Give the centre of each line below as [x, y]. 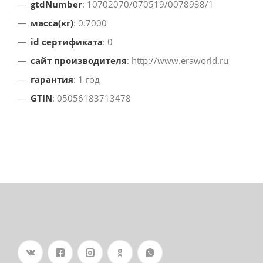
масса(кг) [52, 23]
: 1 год [87, 80]
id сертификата [67, 42]
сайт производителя [79, 61]
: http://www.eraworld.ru [178, 61]
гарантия [52, 80]
